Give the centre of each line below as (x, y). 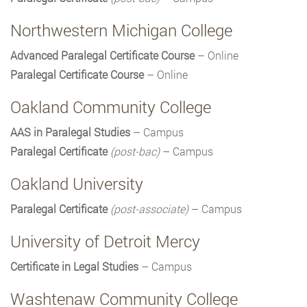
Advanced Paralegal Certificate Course (102, 56)
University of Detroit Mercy (105, 242)
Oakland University (77, 184)
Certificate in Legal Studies (74, 267)
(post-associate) (149, 209)
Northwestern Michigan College (121, 30)
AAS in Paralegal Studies (70, 132)
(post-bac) (135, 151)
